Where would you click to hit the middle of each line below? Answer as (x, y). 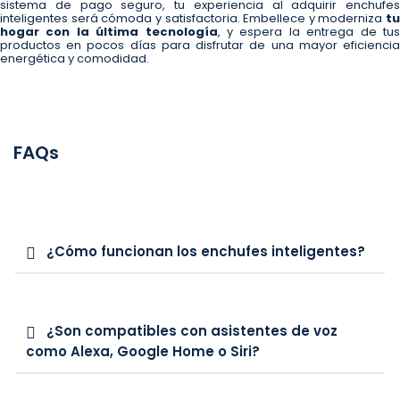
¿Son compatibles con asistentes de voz (192, 331)
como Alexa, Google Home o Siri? (143, 352)
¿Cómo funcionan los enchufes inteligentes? (206, 252)
